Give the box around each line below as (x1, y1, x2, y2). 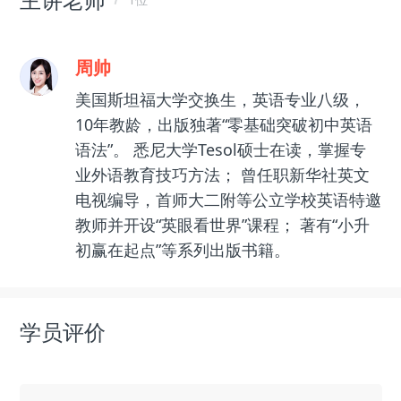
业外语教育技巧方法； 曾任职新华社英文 (74, 164, 370, 186)
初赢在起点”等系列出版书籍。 (74, 239, 290, 261)
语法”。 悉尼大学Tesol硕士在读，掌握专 (74, 139, 366, 161)
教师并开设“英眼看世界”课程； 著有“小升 (74, 214, 370, 236)
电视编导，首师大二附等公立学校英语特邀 (74, 189, 381, 211)
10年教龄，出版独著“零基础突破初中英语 (74, 114, 372, 136)
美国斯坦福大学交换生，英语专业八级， (74, 89, 365, 111)
